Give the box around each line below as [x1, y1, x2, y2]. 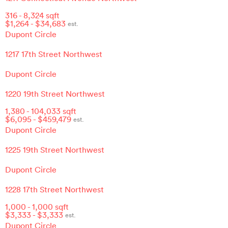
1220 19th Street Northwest [5, 89, 105, 99]
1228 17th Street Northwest [5, 184, 104, 195]
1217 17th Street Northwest [5, 49, 102, 60]
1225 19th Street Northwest [5, 145, 104, 155]
